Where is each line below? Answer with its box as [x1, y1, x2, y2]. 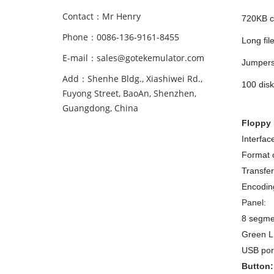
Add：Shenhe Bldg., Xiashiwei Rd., [62, 73, 202, 84]
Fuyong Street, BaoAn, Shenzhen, [62, 87, 196, 99]
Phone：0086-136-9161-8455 [62, 31, 179, 43]
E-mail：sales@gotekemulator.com [62, 52, 204, 64]
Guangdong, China [62, 102, 138, 114]
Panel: [241, 198, 266, 207]
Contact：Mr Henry [62, 10, 141, 22]
